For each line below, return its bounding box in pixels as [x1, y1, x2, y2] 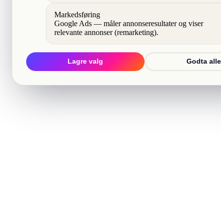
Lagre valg [67, 58, 103, 66]
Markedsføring [54, 10, 100, 19]
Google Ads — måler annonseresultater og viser [54, 19, 203, 28]
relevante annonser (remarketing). [54, 28, 158, 37]
